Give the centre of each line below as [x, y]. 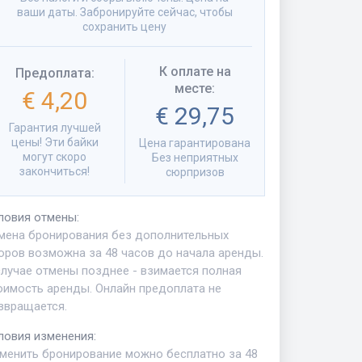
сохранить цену [124, 27]
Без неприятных [195, 158]
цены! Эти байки [55, 142]
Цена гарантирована [195, 143]
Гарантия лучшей [55, 127]
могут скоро [55, 156]
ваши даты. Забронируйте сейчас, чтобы [124, 12]
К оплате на [195, 72]
